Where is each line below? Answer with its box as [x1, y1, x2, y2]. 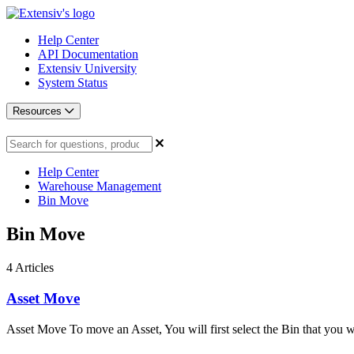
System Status [38, 76, 107, 89]
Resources [13, 105, 65, 117]
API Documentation [38, 47, 138, 61]
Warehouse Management [38, 179, 161, 194]
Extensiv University [38, 62, 137, 75]
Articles [15, 261, 54, 275]
